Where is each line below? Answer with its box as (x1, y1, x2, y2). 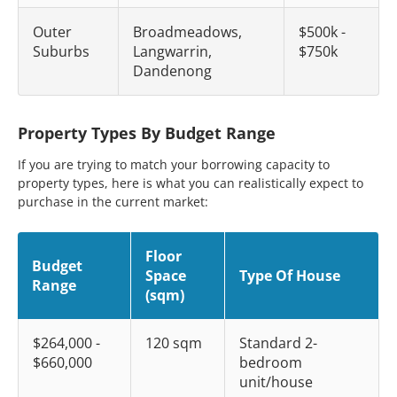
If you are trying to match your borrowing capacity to (18, 156, 330, 173)
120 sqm (145, 333, 202, 353)
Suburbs (33, 42, 90, 61)
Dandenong (133, 61, 212, 81)
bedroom (239, 353, 302, 372)
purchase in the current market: (18, 193, 208, 210)
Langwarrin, (133, 42, 212, 61)
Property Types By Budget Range (18, 122, 276, 144)
